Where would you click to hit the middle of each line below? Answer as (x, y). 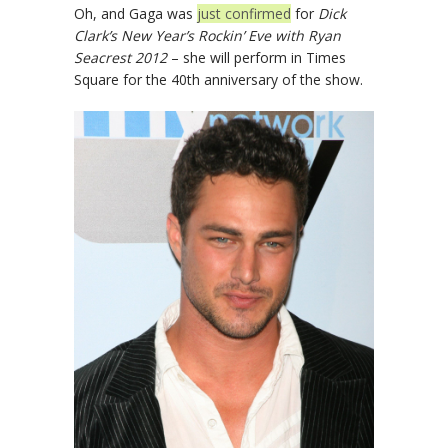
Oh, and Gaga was (135, 14)
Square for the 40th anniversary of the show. (218, 80)
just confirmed (244, 14)
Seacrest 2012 (120, 58)
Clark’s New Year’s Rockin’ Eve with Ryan (207, 36)
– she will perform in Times (256, 58)
